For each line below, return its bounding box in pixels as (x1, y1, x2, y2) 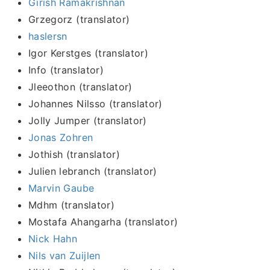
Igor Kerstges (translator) (28, 46, 149, 59)
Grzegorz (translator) (28, 13, 130, 25)
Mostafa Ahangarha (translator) (28, 215, 178, 228)
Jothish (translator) (28, 148, 120, 160)
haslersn (28, 30, 67, 42)
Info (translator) (28, 63, 104, 76)
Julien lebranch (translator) (28, 165, 157, 177)
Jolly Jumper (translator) (28, 114, 147, 127)
